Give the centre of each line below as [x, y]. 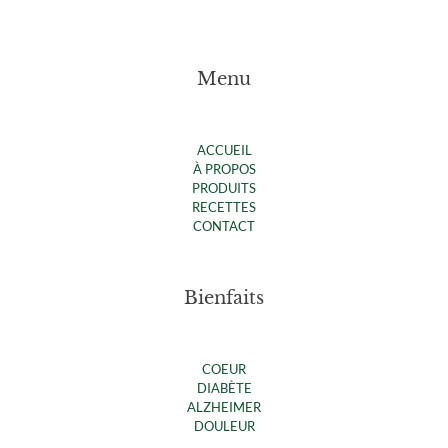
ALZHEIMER [224, 406]
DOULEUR [224, 425]
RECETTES [224, 206]
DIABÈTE [224, 387]
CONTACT [224, 225]
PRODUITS [224, 187]
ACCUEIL [224, 149]
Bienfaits [224, 297]
